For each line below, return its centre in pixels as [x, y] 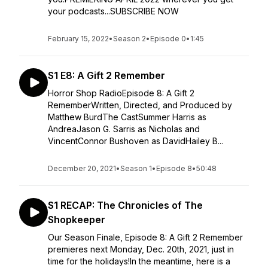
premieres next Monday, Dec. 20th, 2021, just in [141, 249]
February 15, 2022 [78, 39]
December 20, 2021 [82, 168]
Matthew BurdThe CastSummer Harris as [127, 117]
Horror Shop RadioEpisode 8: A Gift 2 [121, 93]
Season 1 [136, 168]
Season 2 [130, 39]
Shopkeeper [77, 220]
